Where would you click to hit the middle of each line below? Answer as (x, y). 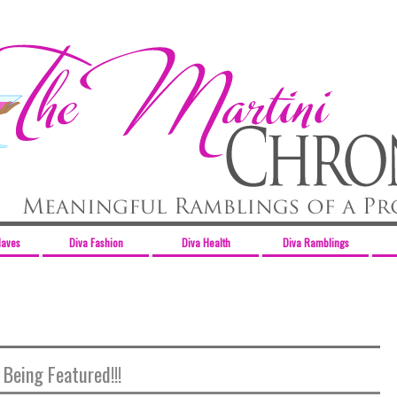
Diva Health (206, 242)
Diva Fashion (96, 242)
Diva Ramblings (315, 242)
